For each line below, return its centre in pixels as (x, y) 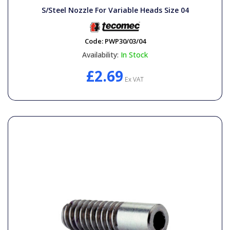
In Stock (134, 54)
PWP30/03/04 (125, 41)
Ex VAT (133, 79)
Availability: (100, 54)
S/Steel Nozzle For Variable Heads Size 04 (115, 10)
